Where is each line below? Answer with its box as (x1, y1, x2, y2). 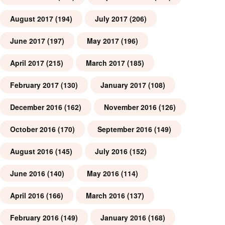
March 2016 (86, 190, 125, 201)
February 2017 (10, 80, 59, 90)
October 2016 (10, 124, 56, 135)
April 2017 (10, 58, 44, 68)
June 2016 (10, 168, 45, 179)
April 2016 (10, 190, 44, 201)
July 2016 (95, 146, 128, 157)
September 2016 (97, 124, 152, 135)
